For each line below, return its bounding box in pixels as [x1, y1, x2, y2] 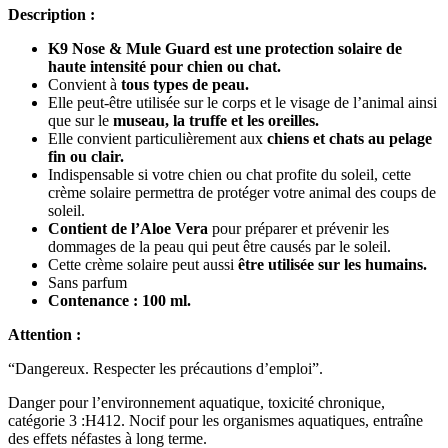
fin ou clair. [48, 147, 124, 165]
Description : [8, 5, 95, 23]
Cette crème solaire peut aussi [48, 255, 238, 273]
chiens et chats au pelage [267, 129, 432, 147]
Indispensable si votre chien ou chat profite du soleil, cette [48, 165, 411, 183]
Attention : [8, 325, 81, 343]
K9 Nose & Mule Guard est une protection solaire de [48, 39, 402, 57]
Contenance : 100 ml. [48, 291, 191, 309]
